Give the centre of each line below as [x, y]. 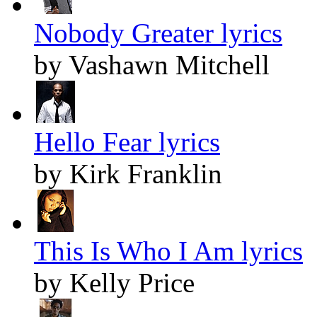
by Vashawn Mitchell [152, 65]
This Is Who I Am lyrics [168, 251]
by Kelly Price [114, 283]
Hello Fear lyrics [127, 142]
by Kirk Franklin [128, 174]
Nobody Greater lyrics [158, 33]
